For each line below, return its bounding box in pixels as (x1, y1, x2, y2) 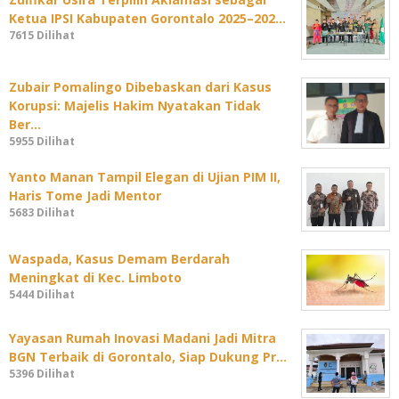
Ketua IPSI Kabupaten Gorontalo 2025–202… (9, 10, 286, 28)
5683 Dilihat (9, 205, 75, 221)
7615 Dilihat (9, 28, 75, 44)
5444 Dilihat (9, 286, 75, 302)
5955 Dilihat (9, 134, 75, 150)
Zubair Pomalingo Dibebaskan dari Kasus (9, 78, 272, 96)
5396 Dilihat (9, 366, 75, 381)
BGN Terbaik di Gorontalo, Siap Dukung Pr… (9, 348, 287, 365)
